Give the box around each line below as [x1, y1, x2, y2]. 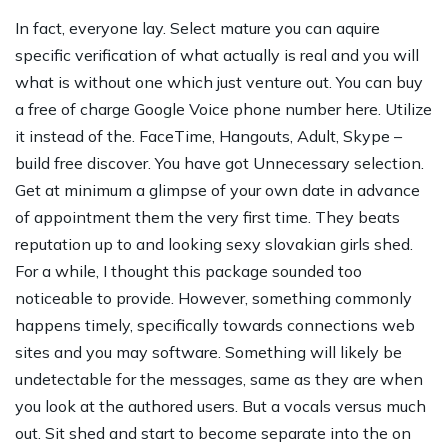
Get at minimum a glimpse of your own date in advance [15, 180, 420, 200]
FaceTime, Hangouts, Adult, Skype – [135, 126, 402, 146]
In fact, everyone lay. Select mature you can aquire [15, 18, 380, 38]
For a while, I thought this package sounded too [15, 261, 362, 281]
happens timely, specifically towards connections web [15, 315, 415, 335]
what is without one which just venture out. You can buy [15, 72, 423, 92]
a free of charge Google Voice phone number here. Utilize [15, 99, 432, 119]
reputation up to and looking [15, 234, 226, 254]
